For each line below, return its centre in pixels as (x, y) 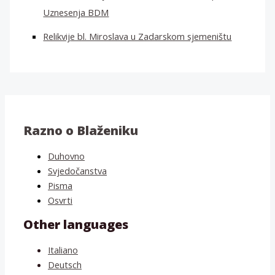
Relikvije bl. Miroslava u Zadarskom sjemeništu (137, 37)
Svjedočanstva (77, 170)
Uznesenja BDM (76, 13)
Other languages (76, 225)
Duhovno (66, 156)
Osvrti (60, 200)
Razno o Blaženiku (81, 131)
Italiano (63, 250)
